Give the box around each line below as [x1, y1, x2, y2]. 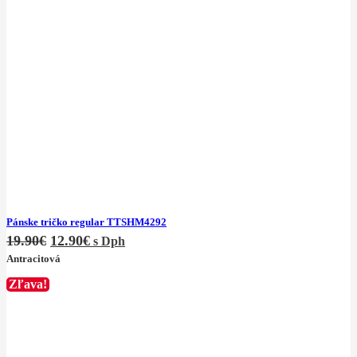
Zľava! [9, 277, 48, 291]
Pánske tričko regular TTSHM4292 [6, 217, 167, 229]
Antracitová [6, 253, 61, 265]
